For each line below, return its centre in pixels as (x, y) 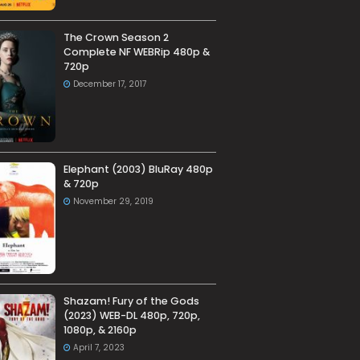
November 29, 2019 (113, 202)
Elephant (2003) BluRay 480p (138, 170)
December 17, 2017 (109, 84)
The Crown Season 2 (116, 38)
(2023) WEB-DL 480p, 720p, (131, 316)
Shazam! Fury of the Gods (131, 301)
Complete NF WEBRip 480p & (136, 52)
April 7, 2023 (98, 348)
